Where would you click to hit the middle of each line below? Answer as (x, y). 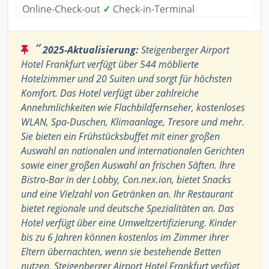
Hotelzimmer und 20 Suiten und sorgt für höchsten (126, 79)
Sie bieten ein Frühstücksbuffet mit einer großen (120, 137)
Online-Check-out (62, 9)
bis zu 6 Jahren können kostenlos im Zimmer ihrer (125, 237)
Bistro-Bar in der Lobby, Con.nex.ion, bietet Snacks (126, 180)
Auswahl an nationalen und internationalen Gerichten (133, 151)
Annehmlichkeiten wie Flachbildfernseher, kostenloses (133, 108)
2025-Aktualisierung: (91, 50)
